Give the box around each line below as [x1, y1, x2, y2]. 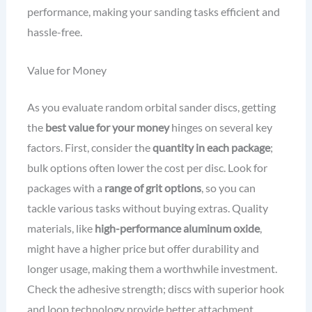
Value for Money [26, 63, 107, 77]
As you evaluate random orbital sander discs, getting [26, 100, 276, 114]
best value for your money [45, 120, 169, 134]
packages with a [26, 181, 104, 195]
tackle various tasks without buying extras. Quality [26, 201, 268, 215]
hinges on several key [169, 120, 272, 134]
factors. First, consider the [26, 141, 153, 155]
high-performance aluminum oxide [94, 221, 260, 235]
